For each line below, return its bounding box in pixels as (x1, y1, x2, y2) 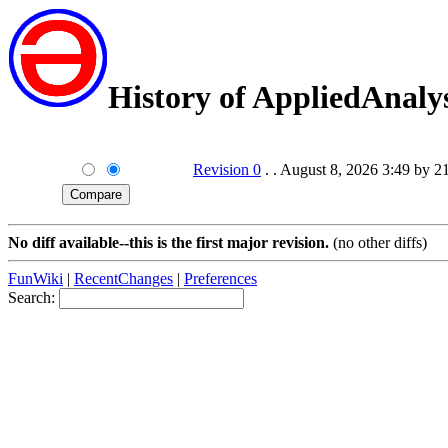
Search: (8, 289, 59, 307)
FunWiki (8, 270, 63, 288)
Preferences (184, 270, 257, 288)
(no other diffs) (329, 234, 427, 252)
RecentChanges (74, 270, 173, 288)
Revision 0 (193, 161, 261, 179)
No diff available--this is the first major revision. (8, 234, 329, 252)
